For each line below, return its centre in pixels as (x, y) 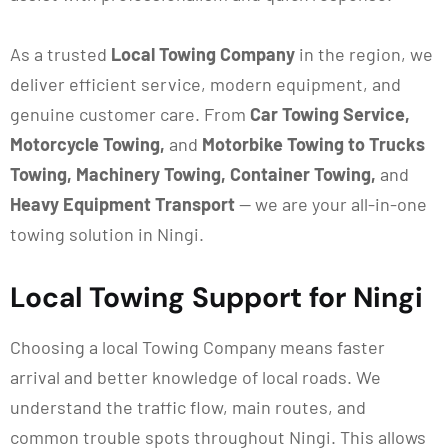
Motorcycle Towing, (87, 144)
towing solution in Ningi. (107, 234)
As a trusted (60, 54)
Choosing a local (76, 347)
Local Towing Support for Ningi (216, 297)
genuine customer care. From (130, 114)
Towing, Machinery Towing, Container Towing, (193, 174)
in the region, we (366, 54)
